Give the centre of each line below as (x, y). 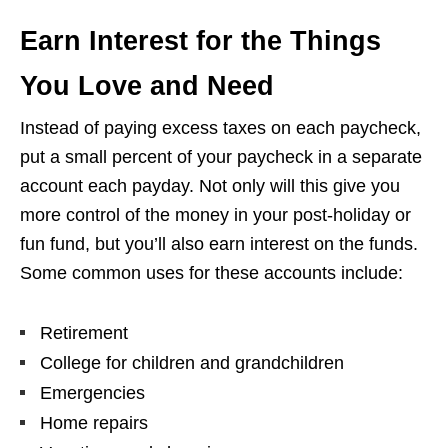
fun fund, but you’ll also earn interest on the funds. (219, 244)
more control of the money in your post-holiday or (215, 215)
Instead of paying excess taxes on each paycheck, (220, 128)
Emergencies (92, 393)
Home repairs (94, 423)
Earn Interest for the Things (200, 41)
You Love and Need (147, 86)
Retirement (84, 333)
